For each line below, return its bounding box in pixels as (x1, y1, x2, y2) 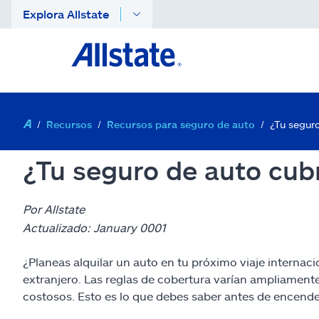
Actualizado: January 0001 (23, 221, 166, 234)
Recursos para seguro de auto (107, 118, 255, 130)
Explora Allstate (23, 7, 109, 21)
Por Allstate (23, 202, 85, 216)
